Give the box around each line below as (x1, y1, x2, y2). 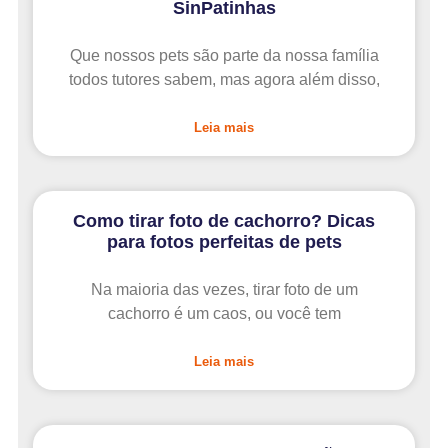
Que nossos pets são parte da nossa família (69, 47, 379, 65)
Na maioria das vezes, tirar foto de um (90, 281, 358, 299)
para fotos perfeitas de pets (106, 232, 342, 253)
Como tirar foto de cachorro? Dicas (73, 211, 375, 232)
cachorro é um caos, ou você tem (107, 305, 341, 323)
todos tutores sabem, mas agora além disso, (68, 71, 380, 89)
